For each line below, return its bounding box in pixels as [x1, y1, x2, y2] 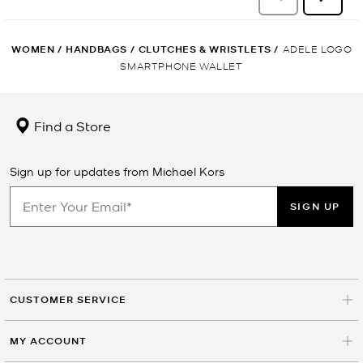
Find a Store [31, 116, 111, 135]
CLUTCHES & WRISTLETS [138, 41, 271, 56]
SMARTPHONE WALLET [120, 58, 243, 71]
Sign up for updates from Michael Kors [10, 163, 224, 178]
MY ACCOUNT [10, 333, 87, 348]
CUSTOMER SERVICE [10, 292, 126, 306]
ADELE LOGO [282, 41, 352, 54]
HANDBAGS [66, 41, 127, 56]
